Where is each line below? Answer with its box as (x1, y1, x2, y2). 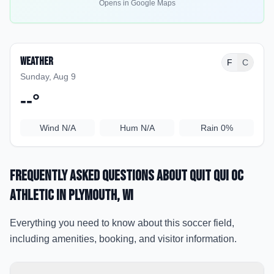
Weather (20, 55, 53, 68)
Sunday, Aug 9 (20, 72, 76, 81)
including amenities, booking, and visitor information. (10, 234, 237, 244)
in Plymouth (54, 187, 117, 204)
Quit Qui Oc (190, 167, 243, 185)
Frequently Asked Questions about (10, 167, 190, 185)
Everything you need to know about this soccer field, (10, 218, 234, 228)
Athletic (10, 187, 54, 204)
